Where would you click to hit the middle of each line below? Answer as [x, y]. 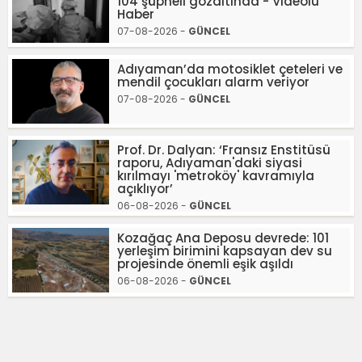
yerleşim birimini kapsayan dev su [225, 250]
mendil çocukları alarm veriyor [213, 82]
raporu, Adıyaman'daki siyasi [210, 162]
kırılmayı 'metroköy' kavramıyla [216, 175]
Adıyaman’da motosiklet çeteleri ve [230, 69]
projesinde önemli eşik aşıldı [205, 263]
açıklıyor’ [145, 188]
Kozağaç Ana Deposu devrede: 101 [223, 238]
